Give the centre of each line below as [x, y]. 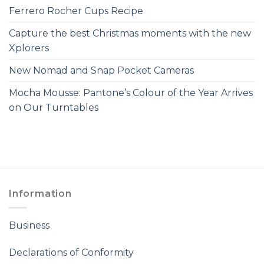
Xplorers [29, 48]
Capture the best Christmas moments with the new [130, 33]
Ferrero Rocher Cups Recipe [76, 11]
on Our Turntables [54, 107]
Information [40, 193]
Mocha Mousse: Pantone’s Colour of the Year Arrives [131, 93]
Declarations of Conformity [71, 252]
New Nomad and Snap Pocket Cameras [101, 70]
